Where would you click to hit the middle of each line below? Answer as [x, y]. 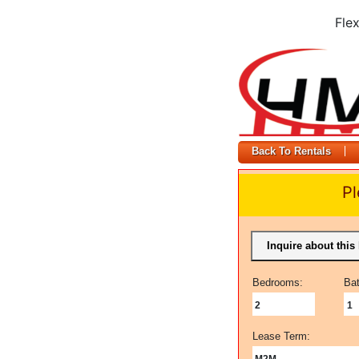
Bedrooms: [277, 283]
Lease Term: [281, 337]
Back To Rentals [291, 151]
